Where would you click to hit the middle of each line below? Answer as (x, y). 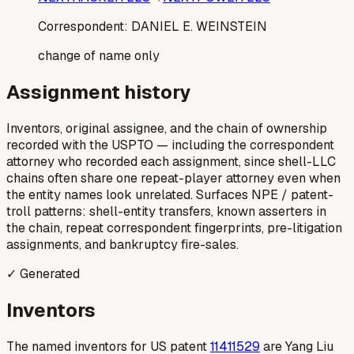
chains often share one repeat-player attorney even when (173, 178)
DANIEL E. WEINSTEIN (199, 27)
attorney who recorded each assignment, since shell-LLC (171, 161)
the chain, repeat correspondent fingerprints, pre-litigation (174, 228)
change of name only (99, 56)
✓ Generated (43, 273)
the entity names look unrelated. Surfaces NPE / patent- (170, 194)
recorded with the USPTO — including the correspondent (170, 145)
